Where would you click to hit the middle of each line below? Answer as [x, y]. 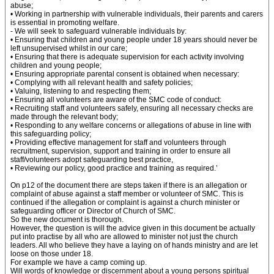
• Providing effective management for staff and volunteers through [118, 143]
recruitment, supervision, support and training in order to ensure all [120, 151]
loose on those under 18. [52, 254]
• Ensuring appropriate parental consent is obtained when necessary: [125, 74]
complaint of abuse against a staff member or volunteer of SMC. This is [127, 194]
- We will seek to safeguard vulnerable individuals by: [98, 31]
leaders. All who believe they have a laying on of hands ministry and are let [134, 245]
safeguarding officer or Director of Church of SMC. [93, 211]
